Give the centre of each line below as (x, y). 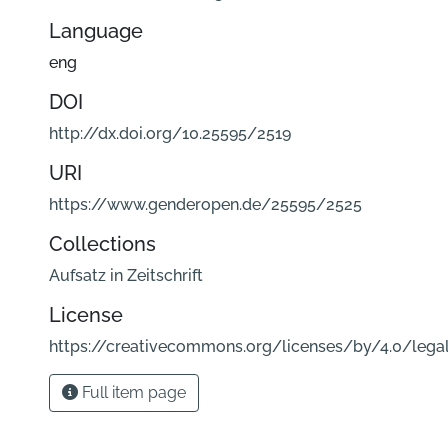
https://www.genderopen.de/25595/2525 (205, 204)
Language (96, 30)
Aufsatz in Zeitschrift (126, 275)
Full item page (132, 392)
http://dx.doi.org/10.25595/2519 (170, 133)
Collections (102, 243)
